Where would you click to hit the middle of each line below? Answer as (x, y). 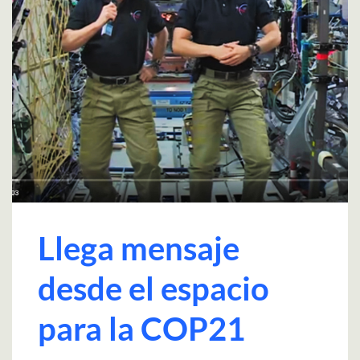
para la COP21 (141, 328)
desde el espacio (153, 288)
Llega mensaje (139, 248)
